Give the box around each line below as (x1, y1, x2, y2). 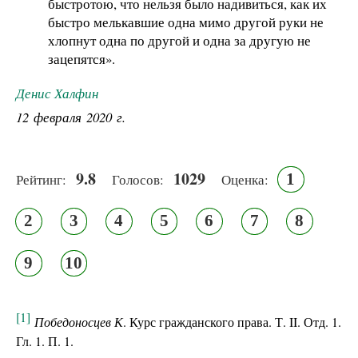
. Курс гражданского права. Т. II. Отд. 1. (123, 313, 341, 331)
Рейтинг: (16, 169, 66, 189)
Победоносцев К (34, 313, 123, 331)
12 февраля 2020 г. (16, 107, 125, 126)
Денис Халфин (16, 83, 98, 102)
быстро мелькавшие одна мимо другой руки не (48, 12, 324, 31)
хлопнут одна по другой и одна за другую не (48, 30, 311, 50)
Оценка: (221, 169, 268, 189)
